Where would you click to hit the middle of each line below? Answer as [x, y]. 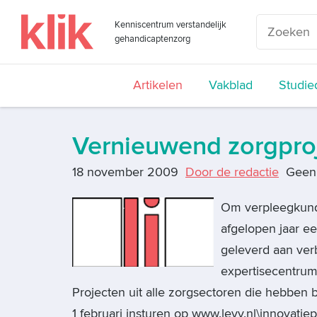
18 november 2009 [125, 172]
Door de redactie [232, 172]
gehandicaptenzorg [152, 39]
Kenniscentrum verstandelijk [170, 25]
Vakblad [231, 85]
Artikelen [158, 85]
